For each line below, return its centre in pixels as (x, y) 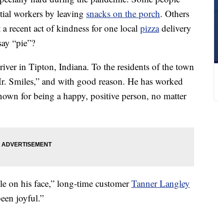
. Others (175, 14)
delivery (175, 28)
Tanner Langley (161, 183)
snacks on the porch (123, 14)
